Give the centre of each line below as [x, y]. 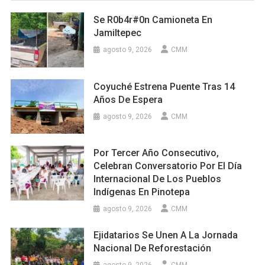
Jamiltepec [119, 33]
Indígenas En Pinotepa [142, 192]
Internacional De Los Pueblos [158, 179]
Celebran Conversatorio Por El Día [168, 166]
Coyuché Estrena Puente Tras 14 [164, 86]
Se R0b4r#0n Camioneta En [153, 20]
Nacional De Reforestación [153, 248]
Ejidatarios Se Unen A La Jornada [166, 235]
